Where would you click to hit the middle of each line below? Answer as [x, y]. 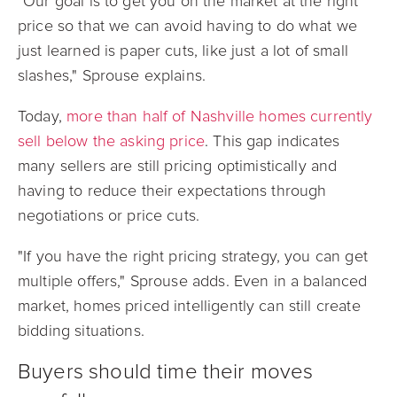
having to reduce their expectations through [172, 191]
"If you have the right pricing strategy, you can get [193, 256]
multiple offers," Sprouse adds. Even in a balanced [193, 281]
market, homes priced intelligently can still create [189, 306]
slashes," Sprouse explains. [112, 75]
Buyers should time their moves [166, 372]
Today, [43, 116]
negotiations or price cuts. [109, 215]
